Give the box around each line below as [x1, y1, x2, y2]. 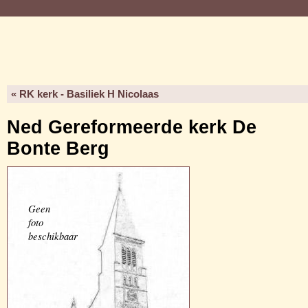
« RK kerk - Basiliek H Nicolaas [11, 89, 159, 100]
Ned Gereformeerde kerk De [7, 117, 256, 137]
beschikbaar [28, 229, 78, 243]
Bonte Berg [7, 138, 109, 159]
